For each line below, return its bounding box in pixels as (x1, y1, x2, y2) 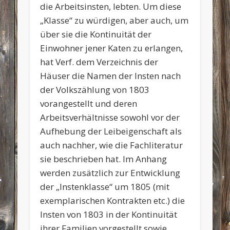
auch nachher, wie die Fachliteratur (40, 139, 183, 151)
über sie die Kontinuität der (40, 28, 152, 40)
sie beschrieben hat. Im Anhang (40, 152, 167, 165)
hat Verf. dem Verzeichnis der (40, 55, 159, 68)
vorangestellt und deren (40, 97, 138, 109)
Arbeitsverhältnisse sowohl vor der (40, 111, 180, 123)
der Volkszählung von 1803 (40, 83, 150, 95)
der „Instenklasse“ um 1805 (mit (40, 180, 170, 193)
